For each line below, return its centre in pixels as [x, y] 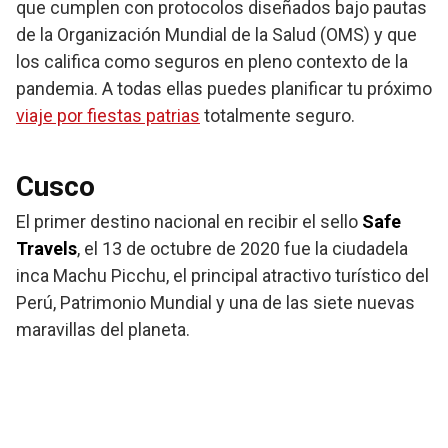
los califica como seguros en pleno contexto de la [212, 62]
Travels [46, 249]
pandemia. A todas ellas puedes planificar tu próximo [224, 89]
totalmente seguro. [277, 116]
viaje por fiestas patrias [108, 116]
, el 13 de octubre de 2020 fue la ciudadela [242, 249]
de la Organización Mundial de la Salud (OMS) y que [216, 35]
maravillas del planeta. [103, 330]
